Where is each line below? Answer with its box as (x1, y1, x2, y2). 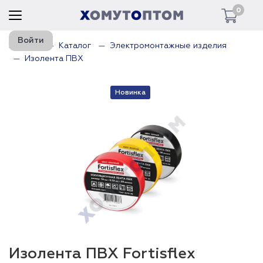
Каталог (59, 42, 92, 50)
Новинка (114, 89, 146, 96)
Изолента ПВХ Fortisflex (9, 247, 195, 262)
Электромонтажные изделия (110, 42, 227, 50)
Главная (9, 42, 41, 50)
